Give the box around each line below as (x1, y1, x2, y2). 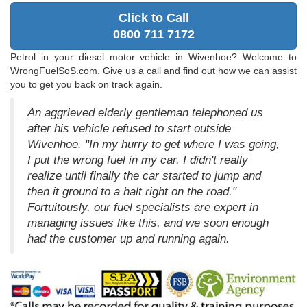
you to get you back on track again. (10, 79, 162, 90)
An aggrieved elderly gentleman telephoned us (27, 106, 263, 120)
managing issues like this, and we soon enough (27, 217, 269, 230)
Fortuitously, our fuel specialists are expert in (27, 201, 258, 214)
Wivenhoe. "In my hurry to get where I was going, (27, 138, 280, 151)
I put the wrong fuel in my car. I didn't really (27, 153, 248, 167)
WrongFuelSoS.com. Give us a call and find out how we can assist (10, 65, 297, 77)
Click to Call (118, 11, 189, 25)
